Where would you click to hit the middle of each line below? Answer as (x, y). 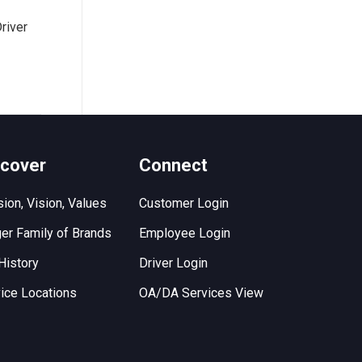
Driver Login (174, 263)
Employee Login (185, 233)
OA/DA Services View (202, 293)
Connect (174, 165)
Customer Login (184, 203)
